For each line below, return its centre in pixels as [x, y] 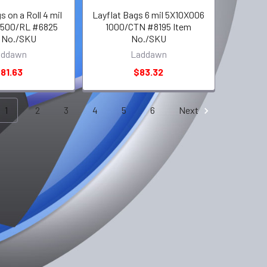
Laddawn [148, 54]
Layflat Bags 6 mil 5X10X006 [149, 15]
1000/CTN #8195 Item [149, 27]
